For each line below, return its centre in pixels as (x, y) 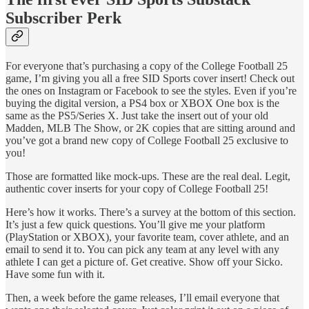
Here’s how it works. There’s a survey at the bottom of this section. (151, 212)
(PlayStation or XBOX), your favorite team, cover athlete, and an (147, 237)
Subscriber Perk (63, 18)
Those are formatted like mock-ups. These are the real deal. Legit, (148, 177)
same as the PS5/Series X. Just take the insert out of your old (137, 116)
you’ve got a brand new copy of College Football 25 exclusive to (147, 141)
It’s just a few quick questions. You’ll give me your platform (135, 225)
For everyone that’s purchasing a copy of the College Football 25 (147, 66)
